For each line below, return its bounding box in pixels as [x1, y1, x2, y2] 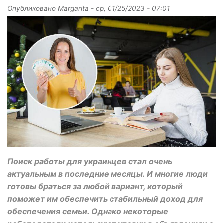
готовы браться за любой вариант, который [7, 181, 183, 191]
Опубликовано [7, 4, 58, 12]
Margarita [58, 4, 89, 12]
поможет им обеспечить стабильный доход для [7, 193, 203, 204]
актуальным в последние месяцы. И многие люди [7, 168, 208, 179]
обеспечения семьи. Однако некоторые [7, 206, 168, 216]
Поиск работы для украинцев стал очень [7, 156, 172, 166]
